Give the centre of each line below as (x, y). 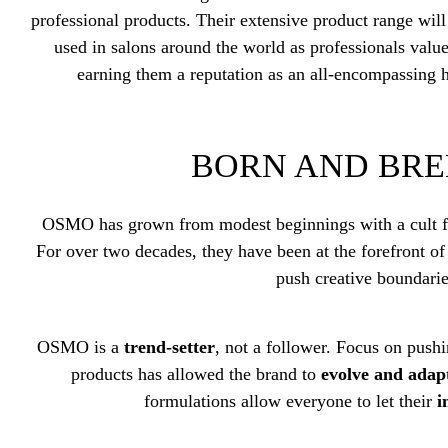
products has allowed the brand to (196, 374)
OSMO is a (81, 347)
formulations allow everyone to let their (291, 401)
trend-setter (170, 347)
